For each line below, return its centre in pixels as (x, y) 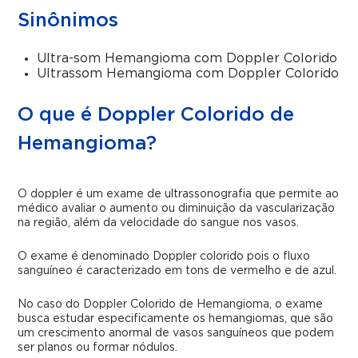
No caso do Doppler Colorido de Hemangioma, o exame (171, 304)
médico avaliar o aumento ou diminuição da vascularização (177, 209)
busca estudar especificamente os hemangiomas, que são (176, 319)
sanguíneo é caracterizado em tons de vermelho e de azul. (177, 271)
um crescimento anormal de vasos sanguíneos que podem (176, 333)
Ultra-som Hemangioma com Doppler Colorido (187, 58)
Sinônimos (68, 21)
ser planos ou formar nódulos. (98, 348)
